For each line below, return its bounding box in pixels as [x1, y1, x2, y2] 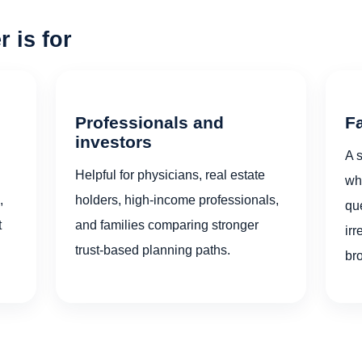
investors [75, 132, 153, 151]
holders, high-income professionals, [75, 192, 280, 208]
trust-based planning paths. [75, 242, 231, 258]
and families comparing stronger [75, 217, 259, 233]
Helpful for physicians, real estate [75, 167, 266, 183]
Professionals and [75, 112, 225, 132]
